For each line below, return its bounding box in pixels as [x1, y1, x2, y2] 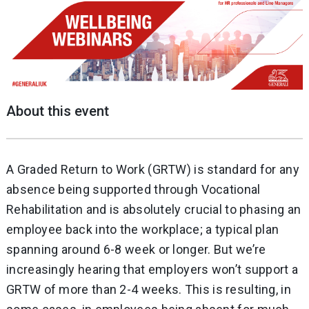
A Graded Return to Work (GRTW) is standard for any [6, 162, 299, 177]
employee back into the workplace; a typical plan [6, 222, 279, 237]
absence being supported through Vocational [6, 182, 261, 197]
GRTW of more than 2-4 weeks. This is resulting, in [6, 282, 291, 297]
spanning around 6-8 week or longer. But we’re [6, 242, 266, 257]
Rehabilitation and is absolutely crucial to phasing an [6, 202, 301, 217]
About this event [6, 103, 109, 120]
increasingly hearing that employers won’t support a [6, 262, 299, 277]
